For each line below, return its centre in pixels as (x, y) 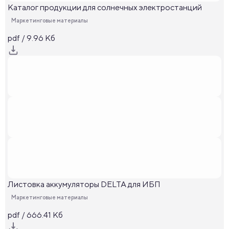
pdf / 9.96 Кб (31, 38)
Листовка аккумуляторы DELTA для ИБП (84, 184)
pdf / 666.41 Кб (35, 215)
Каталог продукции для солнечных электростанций (105, 7)
